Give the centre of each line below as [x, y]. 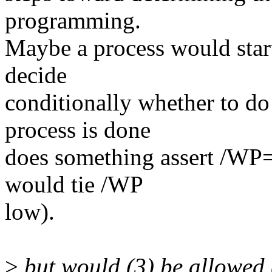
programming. [73, 21]
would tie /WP [74, 185]
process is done [78, 130]
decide [36, 75]
